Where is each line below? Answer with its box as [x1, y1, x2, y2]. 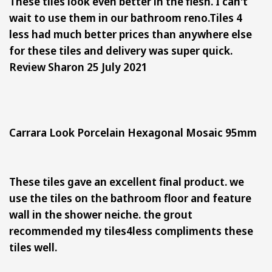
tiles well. [9, 239, 57, 254]
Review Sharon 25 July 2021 [9, 59, 148, 74]
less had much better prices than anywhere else [9, 26, 252, 41]
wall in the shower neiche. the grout [9, 206, 192, 222]
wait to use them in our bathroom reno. [9, 10, 209, 25]
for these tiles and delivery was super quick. [9, 42, 233, 58]
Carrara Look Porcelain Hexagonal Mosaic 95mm [9, 124, 259, 140]
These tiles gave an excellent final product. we [9, 174, 244, 189]
